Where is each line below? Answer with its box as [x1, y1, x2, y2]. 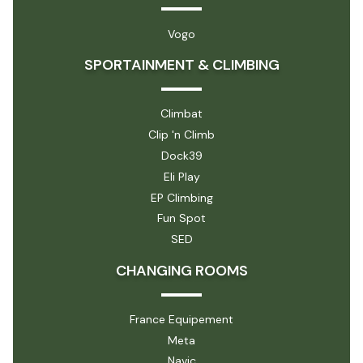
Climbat [160, 106, 203, 122]
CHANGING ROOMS [115, 260, 248, 280]
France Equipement [130, 311, 233, 327]
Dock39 [160, 147, 203, 163]
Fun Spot [157, 211, 206, 226]
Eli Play [163, 169, 200, 184]
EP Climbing [150, 190, 213, 205]
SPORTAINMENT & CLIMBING [83, 55, 280, 75]
